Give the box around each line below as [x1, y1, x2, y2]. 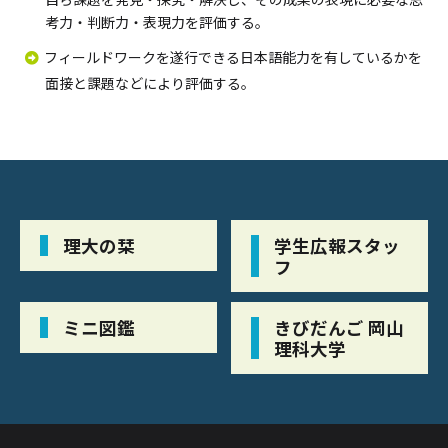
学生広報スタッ [274, 233, 400, 258]
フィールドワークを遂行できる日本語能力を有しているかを [44, 47, 422, 67]
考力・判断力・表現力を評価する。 [45, 12, 269, 32]
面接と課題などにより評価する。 [45, 73, 255, 93]
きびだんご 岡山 [274, 315, 404, 340]
